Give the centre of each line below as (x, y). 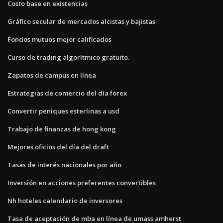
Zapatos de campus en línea (52, 75)
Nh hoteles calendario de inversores (65, 200)
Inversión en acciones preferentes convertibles (82, 182)
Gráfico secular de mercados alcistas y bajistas (81, 21)
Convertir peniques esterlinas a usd (63, 111)
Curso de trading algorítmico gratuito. (68, 57)
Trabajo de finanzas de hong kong (62, 129)
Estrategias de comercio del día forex (67, 93)
